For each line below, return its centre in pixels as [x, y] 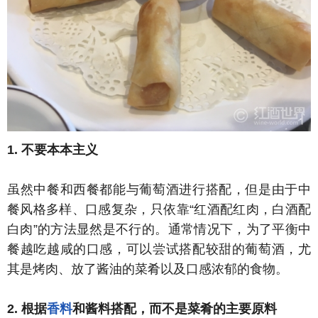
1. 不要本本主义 [53, 150]
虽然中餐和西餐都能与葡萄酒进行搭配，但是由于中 [159, 190]
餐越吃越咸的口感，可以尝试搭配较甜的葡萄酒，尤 [159, 249]
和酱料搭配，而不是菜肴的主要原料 [175, 309]
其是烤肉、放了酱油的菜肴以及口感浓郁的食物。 [148, 269]
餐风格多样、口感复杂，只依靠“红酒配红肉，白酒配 [159, 209]
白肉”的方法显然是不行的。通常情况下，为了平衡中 [159, 229]
